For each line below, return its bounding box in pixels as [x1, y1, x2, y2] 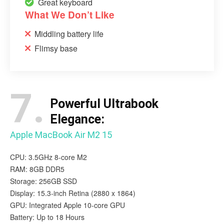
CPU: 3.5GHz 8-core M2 [10, 151, 87, 162]
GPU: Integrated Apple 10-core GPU [10, 199, 125, 210]
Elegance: [50, 111, 104, 126]
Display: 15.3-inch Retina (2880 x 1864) [10, 187, 135, 198]
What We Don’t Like [25, 7, 114, 21]
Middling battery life [34, 27, 103, 39]
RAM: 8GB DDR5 [10, 163, 64, 174]
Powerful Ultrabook [50, 96, 158, 111]
